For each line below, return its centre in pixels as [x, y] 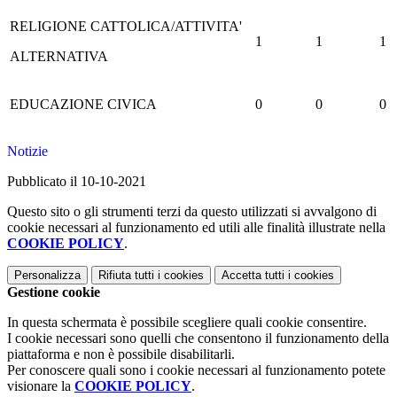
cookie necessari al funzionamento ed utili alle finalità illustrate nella [196, 227]
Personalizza [47, 275]
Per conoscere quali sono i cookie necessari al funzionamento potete [196, 370]
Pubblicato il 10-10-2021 [77, 181]
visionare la [41, 385]
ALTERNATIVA [59, 56]
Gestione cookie [54, 292]
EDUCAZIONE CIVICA [83, 104]
